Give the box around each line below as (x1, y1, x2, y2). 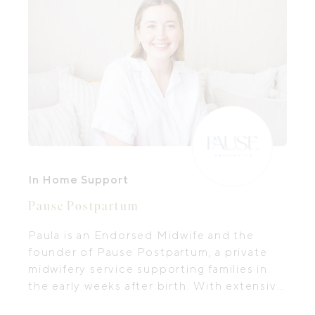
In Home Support (28, 173, 129, 186)
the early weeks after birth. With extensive (28, 279, 285, 292)
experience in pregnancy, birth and (28, 296, 240, 309)
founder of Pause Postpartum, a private (28, 245, 268, 259)
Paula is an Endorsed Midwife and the (28, 229, 255, 242)
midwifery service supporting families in (28, 262, 268, 276)
